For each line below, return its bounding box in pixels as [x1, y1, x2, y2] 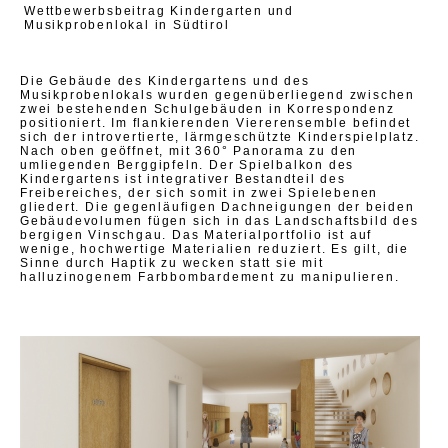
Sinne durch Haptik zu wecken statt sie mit [20, 255, 324, 270]
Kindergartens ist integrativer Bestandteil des [20, 171, 346, 186]
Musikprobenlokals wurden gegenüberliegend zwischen [20, 87, 415, 102]
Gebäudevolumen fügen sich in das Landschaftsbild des [20, 213, 419, 228]
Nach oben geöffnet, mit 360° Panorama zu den [20, 143, 358, 158]
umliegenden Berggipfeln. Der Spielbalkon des [20, 157, 355, 172]
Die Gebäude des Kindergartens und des [20, 73, 310, 88]
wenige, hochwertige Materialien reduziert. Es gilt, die [20, 241, 409, 256]
